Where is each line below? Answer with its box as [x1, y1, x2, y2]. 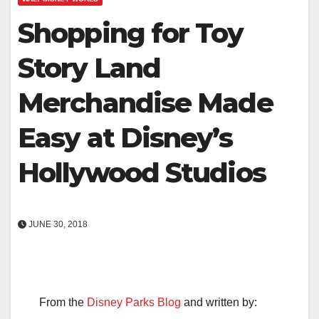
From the [39, 296, 87, 308]
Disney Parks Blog [87, 296, 181, 308]
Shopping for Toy [18, 16, 243, 50]
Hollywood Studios [18, 155, 266, 189]
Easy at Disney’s [18, 120, 232, 155]
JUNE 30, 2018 [26, 219, 88, 229]
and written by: [181, 296, 257, 308]
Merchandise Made [18, 85, 273, 120]
